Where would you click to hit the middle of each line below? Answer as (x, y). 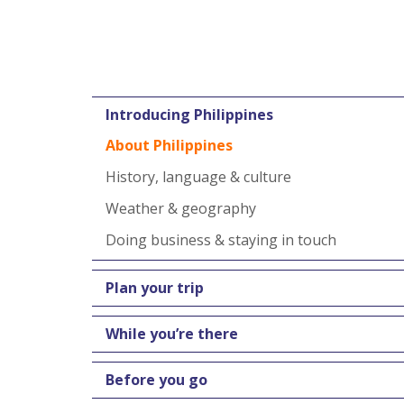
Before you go (156, 380)
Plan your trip (155, 288)
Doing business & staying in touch (221, 240)
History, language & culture (198, 177)
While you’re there (172, 334)
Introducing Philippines (189, 115)
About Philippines (169, 145)
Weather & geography (181, 208)
